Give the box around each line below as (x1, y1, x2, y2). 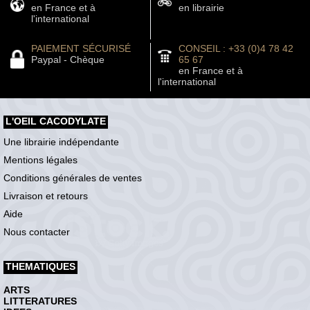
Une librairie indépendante (3, 136, 119, 148)
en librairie (178, 2, 224, 14)
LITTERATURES (3, 295, 77, 307)
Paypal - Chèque (31, 54, 104, 66)
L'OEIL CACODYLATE (6, 116, 106, 127)
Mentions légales (3, 154, 77, 166)
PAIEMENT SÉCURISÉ (31, 43, 131, 55)
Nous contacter (3, 226, 70, 238)
